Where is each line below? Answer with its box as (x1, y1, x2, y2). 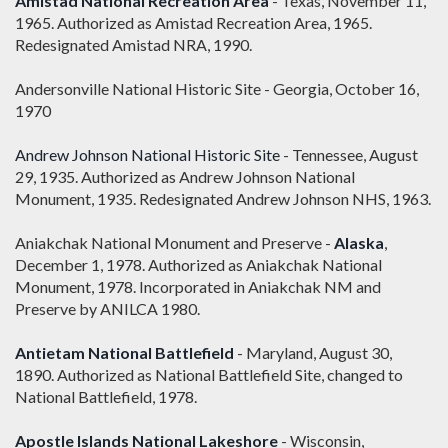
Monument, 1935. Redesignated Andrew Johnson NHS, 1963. (15, 189, 431, 209)
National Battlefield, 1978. (15, 387, 197, 407)
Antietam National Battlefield (15, 343, 234, 363)
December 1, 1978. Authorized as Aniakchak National (15, 255, 382, 275)
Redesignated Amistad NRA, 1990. (15, 35, 252, 55)
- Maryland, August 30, (234, 343, 392, 363)
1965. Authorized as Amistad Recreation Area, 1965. (15, 13, 372, 33)
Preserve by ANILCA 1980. (15, 299, 200, 319)
